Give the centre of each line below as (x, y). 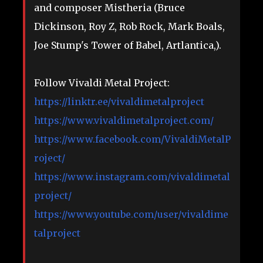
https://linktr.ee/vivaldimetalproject (119, 102)
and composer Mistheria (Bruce (109, 8)
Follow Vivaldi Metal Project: (102, 83)
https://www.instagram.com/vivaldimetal (132, 177)
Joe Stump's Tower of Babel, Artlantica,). (128, 45)
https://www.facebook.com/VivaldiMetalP (132, 139)
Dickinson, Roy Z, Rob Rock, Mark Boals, (129, 27)
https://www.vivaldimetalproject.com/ (124, 121)
